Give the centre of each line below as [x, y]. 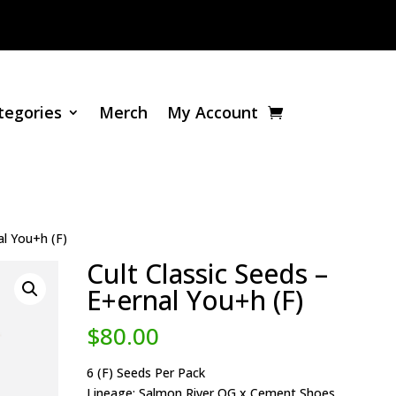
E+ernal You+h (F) [195, 300]
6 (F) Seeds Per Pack [146, 373]
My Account [213, 112]
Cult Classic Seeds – [208, 274]
